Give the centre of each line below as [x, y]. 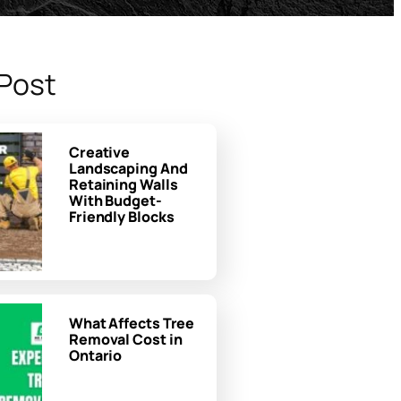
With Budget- [115, 200]
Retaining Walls [123, 184]
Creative [99, 152]
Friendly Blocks [121, 216]
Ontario [95, 355]
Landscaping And [128, 168]
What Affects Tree [132, 323]
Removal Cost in [125, 339]
